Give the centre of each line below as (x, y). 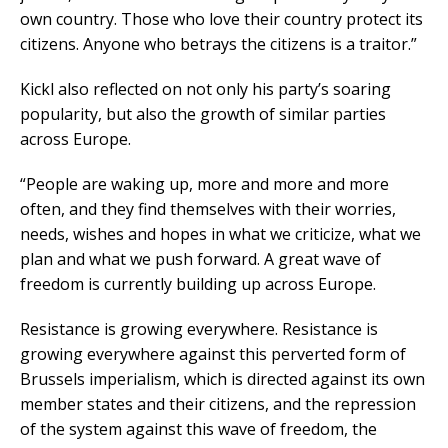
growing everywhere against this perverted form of (213, 353)
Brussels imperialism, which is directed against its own (222, 378)
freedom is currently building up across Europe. (198, 283)
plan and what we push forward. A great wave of (200, 258)
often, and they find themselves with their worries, (208, 208)
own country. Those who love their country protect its (221, 18)
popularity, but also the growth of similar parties (203, 113)
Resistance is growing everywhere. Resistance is (199, 328)
